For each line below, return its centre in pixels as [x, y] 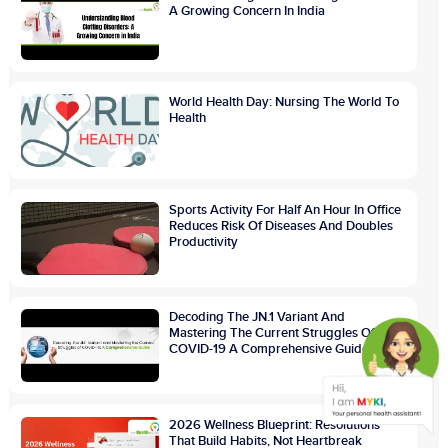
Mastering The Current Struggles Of [272, 333]
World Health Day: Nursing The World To [284, 102]
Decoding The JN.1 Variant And [257, 317]
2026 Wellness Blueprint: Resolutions [275, 424]
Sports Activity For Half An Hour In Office [285, 209]
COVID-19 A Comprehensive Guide [269, 349]
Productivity [204, 241]
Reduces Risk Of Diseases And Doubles [281, 225]
